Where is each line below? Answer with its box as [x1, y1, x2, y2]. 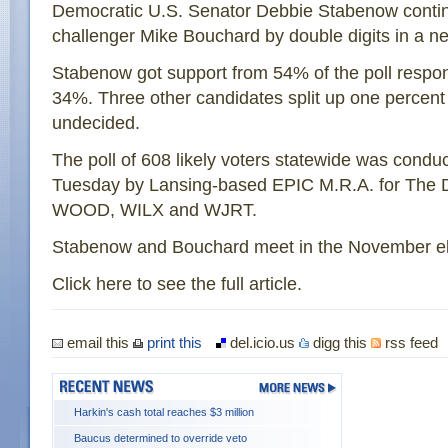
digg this [309, 334, 371, 351]
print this [143, 334, 202, 351]
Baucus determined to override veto [74, 432, 247, 444]
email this [63, 334, 133, 351]
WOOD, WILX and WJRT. [52, 200, 257, 220]
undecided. [52, 113, 140, 133]
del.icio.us [226, 334, 299, 351]
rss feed [381, 334, 438, 351]
